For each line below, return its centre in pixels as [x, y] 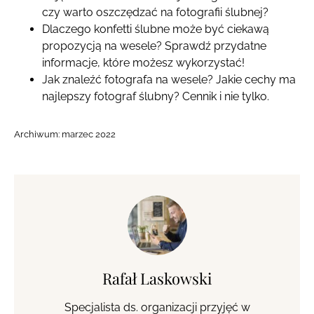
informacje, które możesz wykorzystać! [143, 63]
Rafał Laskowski [157, 279]
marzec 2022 [89, 135]
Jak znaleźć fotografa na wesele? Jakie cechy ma [169, 80]
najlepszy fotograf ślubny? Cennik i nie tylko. [156, 97]
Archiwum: [38, 135]
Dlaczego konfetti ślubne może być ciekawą [156, 29]
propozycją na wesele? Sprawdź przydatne [154, 46]
